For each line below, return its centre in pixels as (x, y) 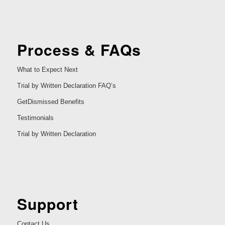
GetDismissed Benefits (50, 102)
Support (47, 203)
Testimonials (35, 118)
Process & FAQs (79, 50)
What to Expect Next (47, 70)
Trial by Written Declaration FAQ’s (66, 86)
